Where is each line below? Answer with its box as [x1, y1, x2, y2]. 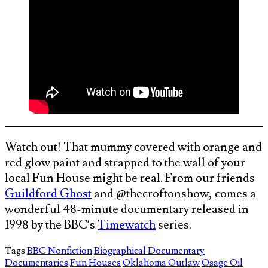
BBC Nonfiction [27, 244, 92, 257]
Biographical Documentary [94, 244, 205, 257]
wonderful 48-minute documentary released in [5, 201, 249, 217]
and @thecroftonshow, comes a [92, 185, 256, 202]
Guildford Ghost [5, 185, 92, 202]
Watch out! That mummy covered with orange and [5, 139, 262, 155]
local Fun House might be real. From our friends [5, 170, 255, 186]
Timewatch [98, 217, 156, 233]
